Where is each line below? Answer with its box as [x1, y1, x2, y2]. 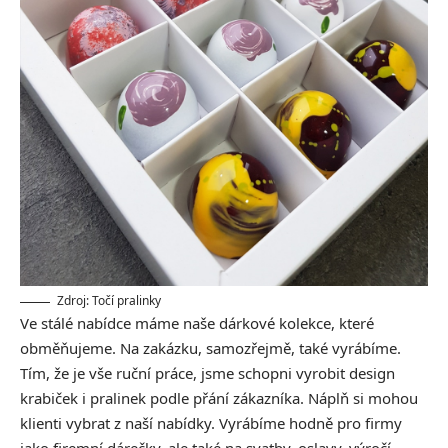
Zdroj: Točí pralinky [57, 292, 161, 310]
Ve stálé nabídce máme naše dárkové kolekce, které [20, 313, 374, 334]
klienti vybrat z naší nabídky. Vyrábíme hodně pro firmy [20, 413, 402, 434]
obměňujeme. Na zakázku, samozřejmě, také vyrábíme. [20, 338, 401, 359]
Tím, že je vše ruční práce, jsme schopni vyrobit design [20, 363, 395, 384]
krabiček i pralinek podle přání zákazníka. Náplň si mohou [20, 388, 418, 409]
